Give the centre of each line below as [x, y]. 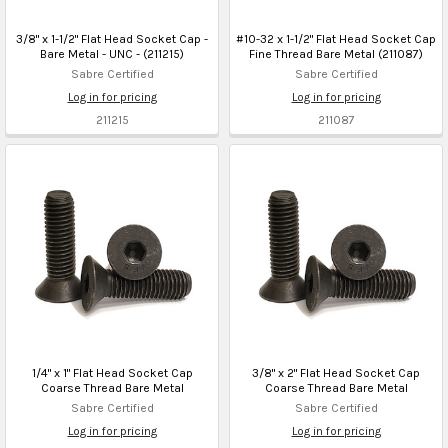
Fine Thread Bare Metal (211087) [336, 53]
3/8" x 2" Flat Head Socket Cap [336, 372]
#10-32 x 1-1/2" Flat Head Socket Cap [336, 38]
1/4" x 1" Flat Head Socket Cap [112, 372]
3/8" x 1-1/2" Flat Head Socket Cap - [112, 38]
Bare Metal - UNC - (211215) [112, 53]
